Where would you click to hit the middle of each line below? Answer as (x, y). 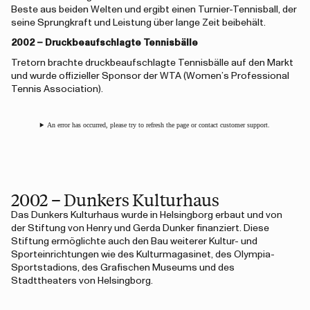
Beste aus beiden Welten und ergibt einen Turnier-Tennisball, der (154, 10)
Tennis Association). (57, 89)
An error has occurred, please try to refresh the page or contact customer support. (159, 125)
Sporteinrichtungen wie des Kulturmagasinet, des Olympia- (143, 255)
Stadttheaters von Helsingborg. (82, 281)
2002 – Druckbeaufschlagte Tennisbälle (104, 43)
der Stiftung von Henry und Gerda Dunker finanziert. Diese (140, 228)
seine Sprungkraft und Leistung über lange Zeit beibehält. (138, 23)
